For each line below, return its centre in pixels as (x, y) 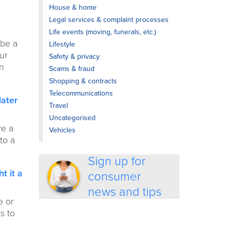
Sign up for (117, 161)
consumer (115, 176)
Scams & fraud (72, 69)
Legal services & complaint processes (109, 20)
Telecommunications (81, 93)
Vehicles (62, 130)
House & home (73, 7)
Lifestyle (62, 44)
